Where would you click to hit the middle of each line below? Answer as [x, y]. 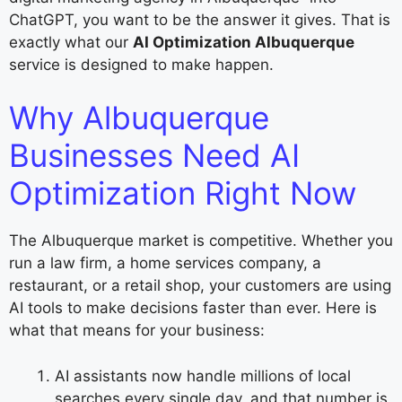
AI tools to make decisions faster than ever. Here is [193, 308]
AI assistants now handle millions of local [203, 376]
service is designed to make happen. [141, 64]
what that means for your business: [137, 331]
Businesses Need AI [154, 156]
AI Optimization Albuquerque [244, 42]
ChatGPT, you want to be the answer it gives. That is [200, 19]
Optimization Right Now [183, 193]
